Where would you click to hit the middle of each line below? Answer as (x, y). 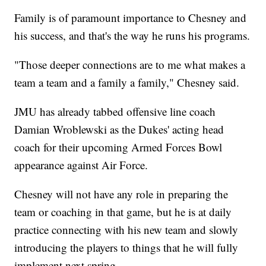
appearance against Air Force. (81, 164)
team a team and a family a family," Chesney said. (127, 82)
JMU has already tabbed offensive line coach (115, 111)
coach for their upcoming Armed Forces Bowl (118, 147)
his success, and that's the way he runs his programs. (132, 35)
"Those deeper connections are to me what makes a (130, 64)
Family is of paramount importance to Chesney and (131, 17)
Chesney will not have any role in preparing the (121, 194)
